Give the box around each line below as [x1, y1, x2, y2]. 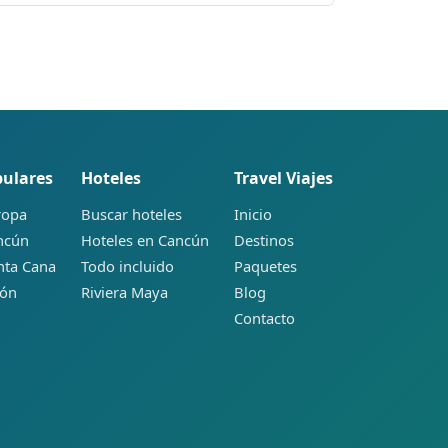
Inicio [234, 203, 272, 224]
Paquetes [234, 255, 297, 276]
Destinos [234, 229, 294, 250]
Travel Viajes [234, 166, 333, 189]
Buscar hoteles [81, 203, 182, 224]
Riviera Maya [81, 281, 168, 302]
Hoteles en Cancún [81, 229, 209, 250]
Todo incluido [81, 255, 174, 276]
